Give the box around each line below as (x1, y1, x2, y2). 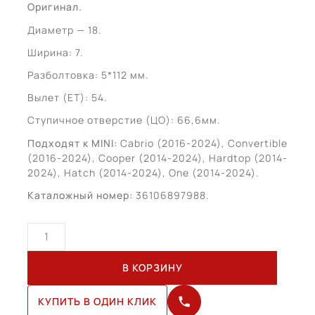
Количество (27, 222, 89, 236)
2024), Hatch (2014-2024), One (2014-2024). (27, 165, 259, 179)
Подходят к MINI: (27, 136, 120, 150)
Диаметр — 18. (27, 22, 102, 37)
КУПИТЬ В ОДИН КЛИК (38, 294, 157, 308)
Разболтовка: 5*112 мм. (27, 67, 149, 82)
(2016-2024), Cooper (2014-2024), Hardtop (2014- (27, 150, 288, 165)
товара (27, 237, 64, 251)
